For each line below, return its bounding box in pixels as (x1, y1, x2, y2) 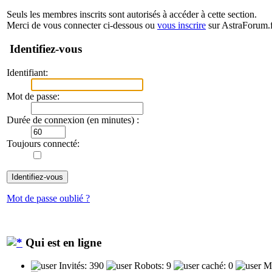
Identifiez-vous (7, 42, 82, 56)
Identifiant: (7, 67, 48, 78)
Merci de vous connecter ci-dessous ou (7, 20, 157, 31)
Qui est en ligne (22, 236, 101, 249)
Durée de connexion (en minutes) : (7, 114, 139, 125)
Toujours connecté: (7, 138, 80, 149)
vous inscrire (157, 20, 206, 31)
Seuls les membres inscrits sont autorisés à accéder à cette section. (7, 9, 257, 20)
